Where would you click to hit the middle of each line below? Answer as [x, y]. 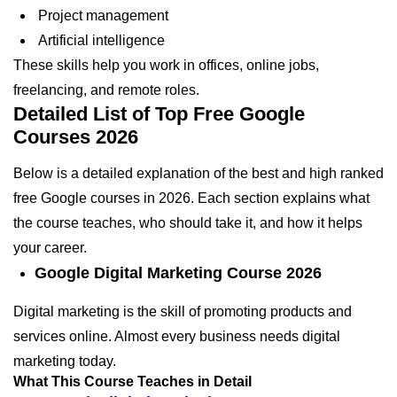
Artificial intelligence [100, 40]
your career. [50, 247]
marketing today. [65, 361]
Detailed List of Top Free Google [159, 113]
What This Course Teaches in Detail [132, 381]
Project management [101, 15]
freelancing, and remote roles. [106, 90]
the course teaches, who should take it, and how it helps [188, 222]
